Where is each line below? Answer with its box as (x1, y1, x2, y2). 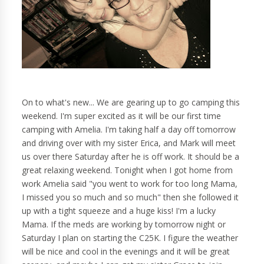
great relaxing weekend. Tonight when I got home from (22, 164, 233, 176)
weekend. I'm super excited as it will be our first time (22, 110, 222, 122)
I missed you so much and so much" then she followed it (22, 192, 239, 203)
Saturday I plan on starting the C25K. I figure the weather (22, 232, 239, 244)
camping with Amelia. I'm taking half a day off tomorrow (22, 124, 236, 136)
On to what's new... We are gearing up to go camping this (22, 97, 240, 108)
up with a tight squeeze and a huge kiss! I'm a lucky (22, 205, 216, 217)
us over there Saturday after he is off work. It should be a (22, 151, 240, 163)
